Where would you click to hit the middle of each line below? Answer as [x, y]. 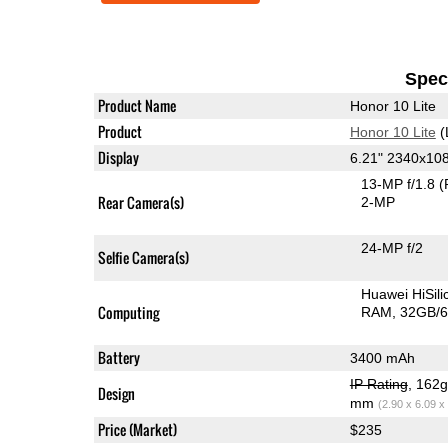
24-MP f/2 [392, 247]
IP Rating [378, 383]
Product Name [136, 105]
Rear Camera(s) [140, 202]
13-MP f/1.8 [400, 183]
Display [118, 157]
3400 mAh [382, 357]
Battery [118, 357]
